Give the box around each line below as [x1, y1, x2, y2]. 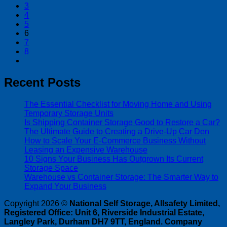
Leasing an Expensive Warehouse [24, 145, 147, 154]
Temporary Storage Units [24, 108, 113, 118]
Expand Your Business [24, 181, 106, 191]
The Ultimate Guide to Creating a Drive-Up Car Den [24, 127, 209, 136]
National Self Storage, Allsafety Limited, [69, 199, 220, 208]
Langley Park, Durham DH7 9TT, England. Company [4, 217, 202, 226]
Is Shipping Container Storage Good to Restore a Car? [24, 118, 220, 127]
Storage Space [24, 163, 78, 172]
